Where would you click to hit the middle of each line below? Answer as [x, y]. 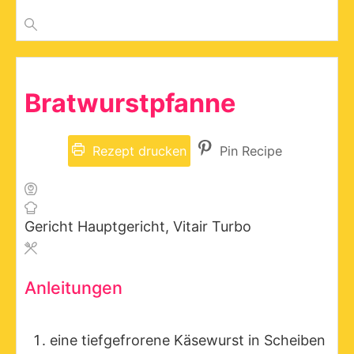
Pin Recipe [249, 151]
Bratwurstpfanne [130, 103]
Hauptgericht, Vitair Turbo [164, 226]
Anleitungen [73, 287]
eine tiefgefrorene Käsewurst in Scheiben [188, 340]
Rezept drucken [137, 151]
